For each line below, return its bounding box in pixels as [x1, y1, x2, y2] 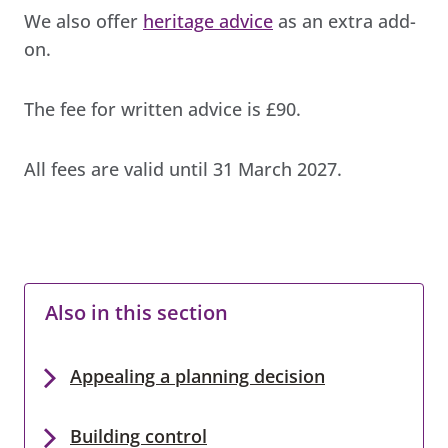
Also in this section [45, 298, 228, 326]
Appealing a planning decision [70, 363, 325, 388]
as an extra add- [273, 8, 416, 33]
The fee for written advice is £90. [24, 96, 301, 121]
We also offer [24, 8, 143, 33]
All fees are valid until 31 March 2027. [24, 156, 342, 181]
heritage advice [143, 8, 273, 33]
